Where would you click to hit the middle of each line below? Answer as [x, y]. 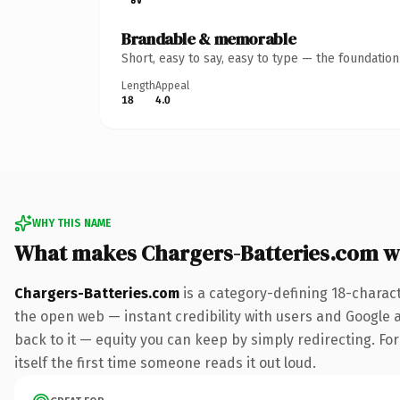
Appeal [172, 85]
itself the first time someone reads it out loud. [165, 362]
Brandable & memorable [209, 38]
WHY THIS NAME [71, 223]
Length [138, 85]
